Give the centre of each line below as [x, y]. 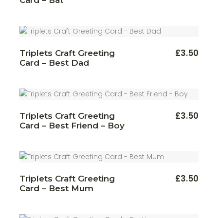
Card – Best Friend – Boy [72, 125]
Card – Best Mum [57, 188]
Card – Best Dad [54, 63]
